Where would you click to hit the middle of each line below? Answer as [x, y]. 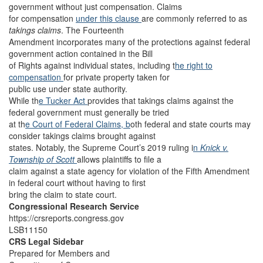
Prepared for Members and [59, 253]
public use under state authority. [68, 89]
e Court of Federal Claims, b [78, 124]
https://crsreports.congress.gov [66, 218]
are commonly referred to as [194, 18]
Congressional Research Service [74, 206]
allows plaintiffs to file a [119, 159]
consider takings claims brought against [82, 136]
